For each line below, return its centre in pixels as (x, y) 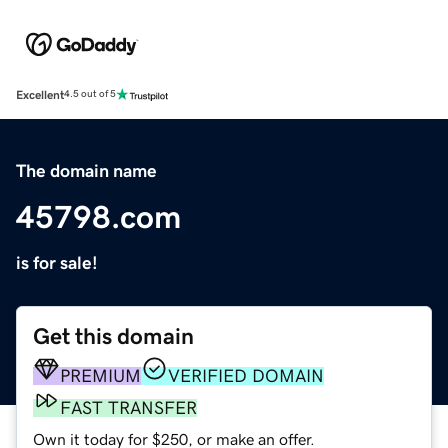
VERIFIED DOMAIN (246, 375)
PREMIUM (100, 375)
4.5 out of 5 (90, 94)
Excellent (40, 94)
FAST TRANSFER (128, 407)
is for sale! (57, 262)
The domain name (86, 170)
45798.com (98, 216)
